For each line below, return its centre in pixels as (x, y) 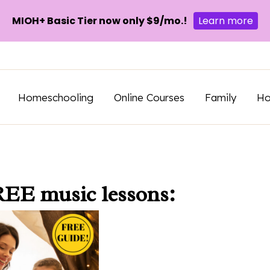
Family (221, 97)
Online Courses (149, 97)
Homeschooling (56, 97)
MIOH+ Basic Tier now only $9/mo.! (100, 21)
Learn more (226, 21)
